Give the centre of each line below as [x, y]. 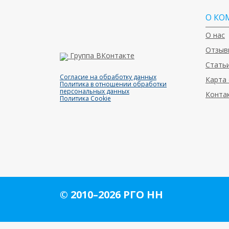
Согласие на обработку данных [108, 77]
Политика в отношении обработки [113, 84]
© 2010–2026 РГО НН [111, 195]
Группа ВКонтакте [102, 56]
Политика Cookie [85, 99]
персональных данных [95, 91]
